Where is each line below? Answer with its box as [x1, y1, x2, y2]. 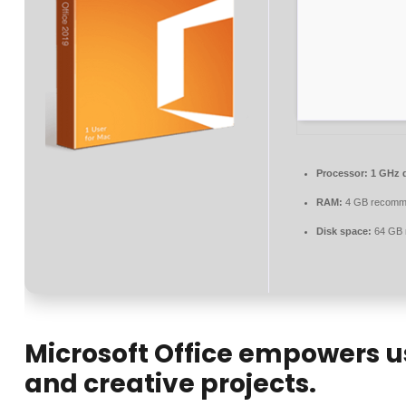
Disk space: [316, 226, 372, 237]
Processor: [316, 168, 368, 179]
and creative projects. [24, 366, 316, 401]
